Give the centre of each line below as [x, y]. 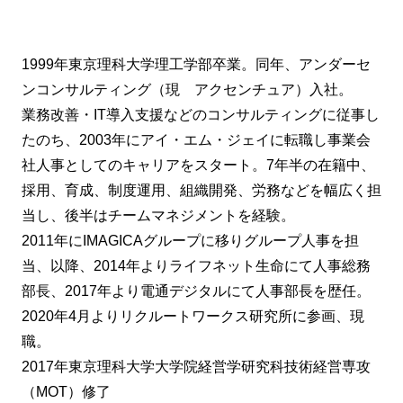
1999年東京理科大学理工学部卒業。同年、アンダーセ [196, 64]
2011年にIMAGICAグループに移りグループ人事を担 [190, 240]
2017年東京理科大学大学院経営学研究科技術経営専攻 [196, 366]
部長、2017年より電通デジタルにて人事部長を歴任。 [196, 291]
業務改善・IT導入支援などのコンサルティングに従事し [201, 114]
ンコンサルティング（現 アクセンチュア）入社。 [187, 89]
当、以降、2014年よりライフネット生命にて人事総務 [196, 265]
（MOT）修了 [66, 391]
